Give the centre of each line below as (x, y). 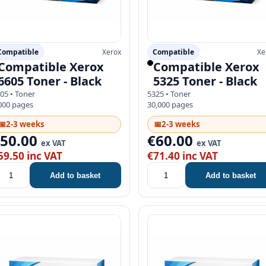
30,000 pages (170, 105)
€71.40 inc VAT (182, 156)
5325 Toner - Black (205, 81)
